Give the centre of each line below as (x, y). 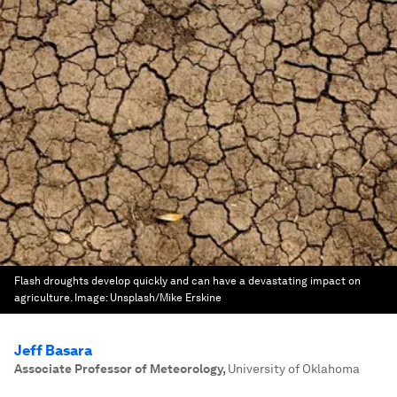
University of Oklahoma (294, 369)
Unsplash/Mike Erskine (166, 298)
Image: (92, 298)
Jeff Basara (53, 350)
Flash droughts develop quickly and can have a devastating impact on (187, 281)
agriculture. (44, 298)
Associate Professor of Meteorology (118, 369)
